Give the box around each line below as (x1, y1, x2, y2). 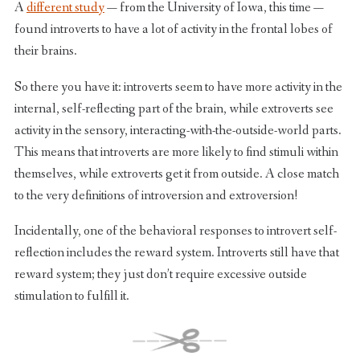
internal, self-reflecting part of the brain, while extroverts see (14, 99, 333, 118)
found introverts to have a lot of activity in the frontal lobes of (14, 19, 333, 39)
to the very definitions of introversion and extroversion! (14, 186, 297, 205)
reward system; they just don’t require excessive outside (14, 265, 307, 284)
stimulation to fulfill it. (14, 287, 129, 306)
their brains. (14, 41, 77, 60)
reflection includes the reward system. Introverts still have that (14, 243, 339, 263)
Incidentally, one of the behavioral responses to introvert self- (14, 222, 337, 241)
